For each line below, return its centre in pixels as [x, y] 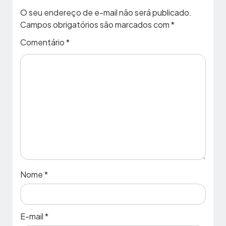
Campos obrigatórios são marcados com [96, 25]
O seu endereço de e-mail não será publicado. [106, 13]
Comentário [43, 42]
